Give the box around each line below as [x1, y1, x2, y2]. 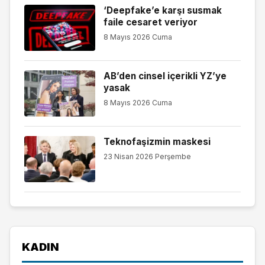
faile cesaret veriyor [103, 16, 198, 28]
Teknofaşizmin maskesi [103, 135, 211, 147]
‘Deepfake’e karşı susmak [103, 4, 222, 16]
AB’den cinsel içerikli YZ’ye [103, 70, 227, 82]
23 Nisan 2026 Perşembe [103, 152, 191, 161]
